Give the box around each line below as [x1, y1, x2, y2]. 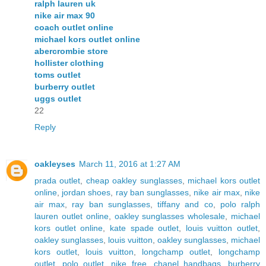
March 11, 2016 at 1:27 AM [79, 159, 180, 169]
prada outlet [34, 175, 81, 185]
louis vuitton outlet [185, 223, 258, 233]
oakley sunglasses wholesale [114, 211, 226, 221]
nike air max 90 [34, 10, 95, 20]
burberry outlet [34, 81, 95, 91]
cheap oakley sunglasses [85, 175, 182, 185]
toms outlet [34, 69, 81, 80]
